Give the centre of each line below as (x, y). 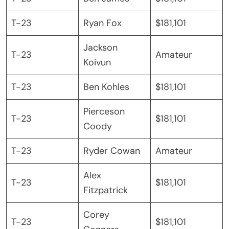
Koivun (97, 62)
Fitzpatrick (106, 190)
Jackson (100, 47)
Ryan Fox (102, 23)
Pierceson (104, 111)
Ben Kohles (106, 87)
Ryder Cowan (112, 151)
